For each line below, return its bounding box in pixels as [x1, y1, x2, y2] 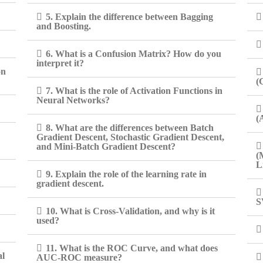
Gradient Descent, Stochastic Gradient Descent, [36, 132, 225, 142]
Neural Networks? [36, 95, 110, 105]
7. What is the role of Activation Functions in [46, 86, 223, 96]
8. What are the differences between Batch [46, 123, 214, 133]
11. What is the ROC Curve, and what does [46, 243, 218, 253]
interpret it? [36, 58, 85, 68]
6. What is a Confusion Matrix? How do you [46, 49, 222, 59]
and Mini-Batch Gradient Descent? [36, 141, 176, 151]
